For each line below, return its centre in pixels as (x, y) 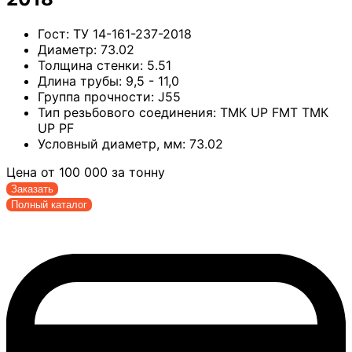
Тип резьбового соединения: (127, 113)
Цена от (33, 172)
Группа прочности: (96, 97)
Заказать (32, 189)
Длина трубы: (80, 81)
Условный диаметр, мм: (112, 144)
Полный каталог (49, 205)
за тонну (136, 172)
